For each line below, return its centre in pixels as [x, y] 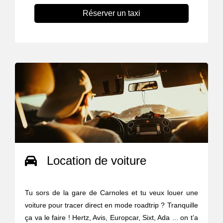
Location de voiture [97, 160]
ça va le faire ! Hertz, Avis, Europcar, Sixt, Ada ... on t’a [111, 217]
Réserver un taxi [111, 13]
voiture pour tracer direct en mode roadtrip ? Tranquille [111, 205]
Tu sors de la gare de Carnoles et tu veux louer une [111, 192]
